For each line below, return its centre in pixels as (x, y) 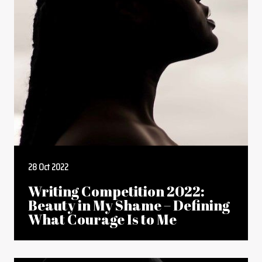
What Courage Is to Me (102, 219)
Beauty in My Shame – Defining (129, 205)
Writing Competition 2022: (116, 191)
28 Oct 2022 (48, 167)
